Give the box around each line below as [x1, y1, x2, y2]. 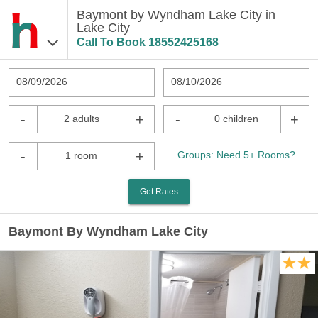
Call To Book [76, 36, 148, 48]
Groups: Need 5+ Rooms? [177, 149, 295, 160]
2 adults [63, 113, 99, 124]
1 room [65, 150, 98, 161]
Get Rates [140, 187, 178, 197]
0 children [214, 113, 258, 124]
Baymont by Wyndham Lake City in [76, 8, 275, 22]
